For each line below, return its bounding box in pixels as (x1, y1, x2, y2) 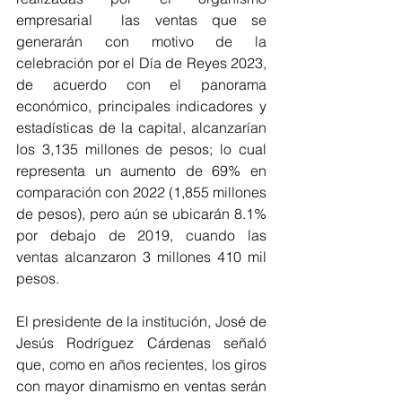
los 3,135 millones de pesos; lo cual (16, 140, 267, 158)
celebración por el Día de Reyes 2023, (16, 54, 267, 72)
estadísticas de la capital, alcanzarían (16, 118, 267, 136)
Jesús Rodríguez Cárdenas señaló (16, 334, 267, 352)
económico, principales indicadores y (16, 97, 267, 115)
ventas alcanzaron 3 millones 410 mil (16, 248, 267, 266)
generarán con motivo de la (16, 32, 267, 50)
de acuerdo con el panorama (16, 75, 267, 93)
